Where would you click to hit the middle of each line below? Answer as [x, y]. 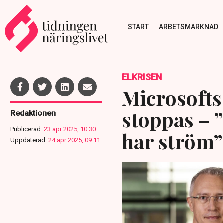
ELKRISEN [142, 77]
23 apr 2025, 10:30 [70, 129]
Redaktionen [33, 113]
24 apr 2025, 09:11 [74, 140]
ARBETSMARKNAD [188, 27]
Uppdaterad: [29, 140]
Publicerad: [26, 129]
